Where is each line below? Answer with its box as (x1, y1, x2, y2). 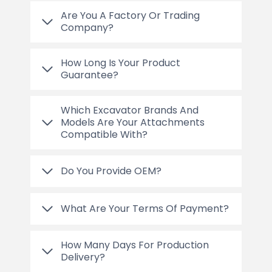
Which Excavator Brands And (61, 103, 199, 117)
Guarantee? (61, 67, 118, 82)
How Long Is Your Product (61, 55, 180, 70)
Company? (61, 20, 114, 35)
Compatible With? (61, 127, 148, 141)
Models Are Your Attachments (61, 115, 205, 129)
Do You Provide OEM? (61, 163, 161, 178)
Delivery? (61, 250, 105, 264)
